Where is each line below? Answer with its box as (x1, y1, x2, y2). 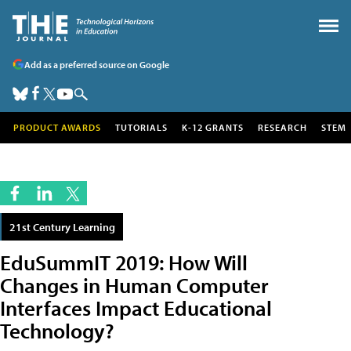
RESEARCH (258, 121, 307, 133)
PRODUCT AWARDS (13, 121, 101, 133)
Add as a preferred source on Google (24, 58, 169, 71)
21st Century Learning (9, 219, 115, 234)
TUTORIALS (115, 121, 168, 133)
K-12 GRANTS (182, 121, 244, 133)
